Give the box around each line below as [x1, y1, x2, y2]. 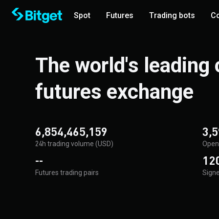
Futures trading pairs [35, 169, 99, 176]
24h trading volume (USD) [35, 140, 113, 148]
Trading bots [149, 11, 195, 20]
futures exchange [35, 80, 194, 104]
